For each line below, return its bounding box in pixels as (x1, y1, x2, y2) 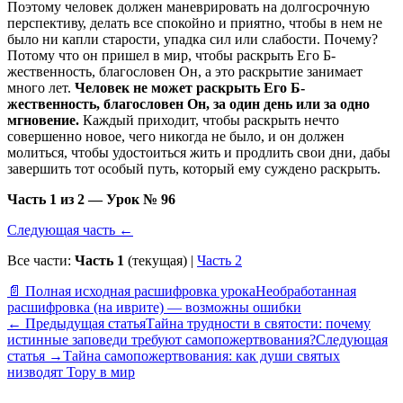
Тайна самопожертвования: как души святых (63, 348, 340, 364)
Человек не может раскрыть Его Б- (75, 80, 305, 96)
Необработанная (255, 283, 356, 300)
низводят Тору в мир (7, 364, 135, 381)
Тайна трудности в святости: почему (146, 316, 371, 332)
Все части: (7, 253, 75, 269)
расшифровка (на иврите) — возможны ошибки (7, 300, 301, 316)
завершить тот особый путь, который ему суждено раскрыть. (7, 161, 381, 177)
